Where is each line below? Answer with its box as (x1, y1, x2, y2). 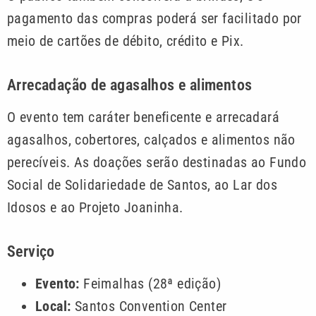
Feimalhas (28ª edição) (79, 275, 221, 293)
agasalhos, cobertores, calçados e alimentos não (7, 130, 296, 148)
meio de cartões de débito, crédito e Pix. (7, 32, 244, 49)
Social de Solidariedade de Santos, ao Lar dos (7, 176, 277, 193)
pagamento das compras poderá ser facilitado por (7, 9, 302, 27)
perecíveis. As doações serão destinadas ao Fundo (7, 153, 307, 171)
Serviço (7, 243, 55, 261)
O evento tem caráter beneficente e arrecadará (7, 108, 279, 126)
